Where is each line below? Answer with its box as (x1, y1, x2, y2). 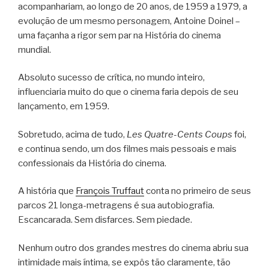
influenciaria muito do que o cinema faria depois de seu (18, 86, 238, 98)
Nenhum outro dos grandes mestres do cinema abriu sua (18, 242, 249, 253)
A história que (18, 186, 76, 197)
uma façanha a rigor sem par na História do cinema (18, 29, 221, 41)
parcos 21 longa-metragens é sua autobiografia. (18, 200, 214, 211)
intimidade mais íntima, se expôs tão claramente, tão (18, 256, 231, 268)
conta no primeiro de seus (144, 186, 251, 197)
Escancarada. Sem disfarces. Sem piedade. (18, 214, 192, 226)
